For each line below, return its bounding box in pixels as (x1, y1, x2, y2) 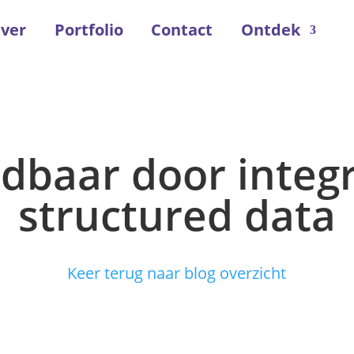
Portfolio (54, 19, 123, 40)
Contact (151, 19, 213, 40)
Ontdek (240, 19, 300, 40)
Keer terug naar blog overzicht (67, 262, 287, 284)
